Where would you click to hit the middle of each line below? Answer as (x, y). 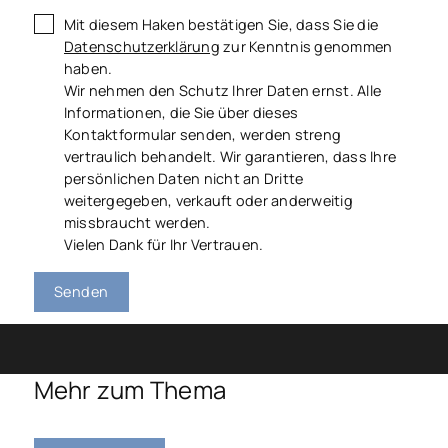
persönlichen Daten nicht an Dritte (183, 178)
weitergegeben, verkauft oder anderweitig (208, 200)
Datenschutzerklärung (141, 46)
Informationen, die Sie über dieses (181, 112)
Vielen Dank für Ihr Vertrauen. (163, 244)
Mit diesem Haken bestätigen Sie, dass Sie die (221, 24)
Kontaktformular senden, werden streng (202, 134)
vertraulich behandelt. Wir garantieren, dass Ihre (230, 156)
